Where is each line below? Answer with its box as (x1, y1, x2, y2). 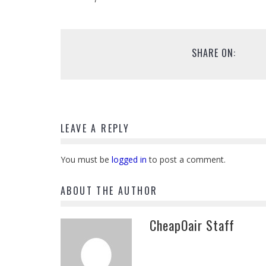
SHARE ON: (191, 45, 236, 60)
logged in (112, 153, 147, 165)
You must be (61, 153, 112, 165)
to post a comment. (147, 153, 226, 165)
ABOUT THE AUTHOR (61, 183, 158, 198)
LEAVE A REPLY (61, 121, 130, 135)
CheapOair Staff (150, 215, 235, 235)
